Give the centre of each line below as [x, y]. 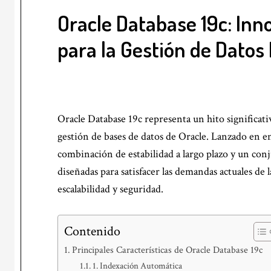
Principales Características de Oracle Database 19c [168, 250]
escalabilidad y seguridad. [110, 189]
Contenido [92, 231]
